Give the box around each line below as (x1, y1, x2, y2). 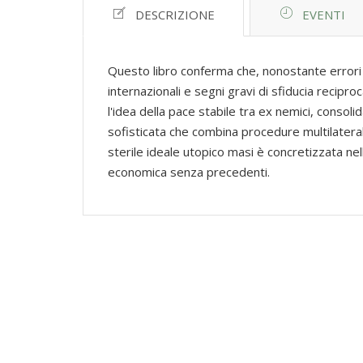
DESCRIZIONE (135, 6, 215, 23)
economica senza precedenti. (108, 164, 270, 181)
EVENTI (302, 6, 345, 23)
